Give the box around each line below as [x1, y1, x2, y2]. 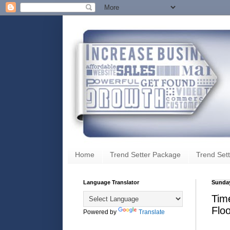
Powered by [83, 208, 118, 216]
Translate [139, 208, 165, 216]
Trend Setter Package [110, 150, 181, 159]
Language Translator [83, 179, 139, 185]
